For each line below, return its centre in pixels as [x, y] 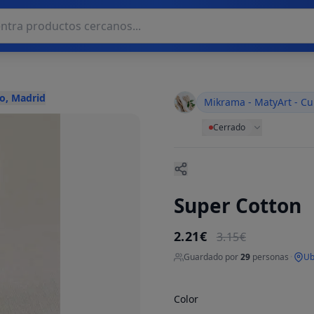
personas [269, 257]
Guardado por [212, 257]
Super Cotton [238, 205]
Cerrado [229, 127]
